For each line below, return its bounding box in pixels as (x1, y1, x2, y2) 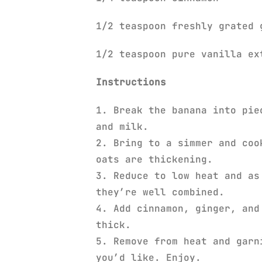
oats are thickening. (96, 153, 219, 166)
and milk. (96, 120, 149, 133)
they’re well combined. (96, 185, 225, 198)
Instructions (96, 75, 166, 88)
